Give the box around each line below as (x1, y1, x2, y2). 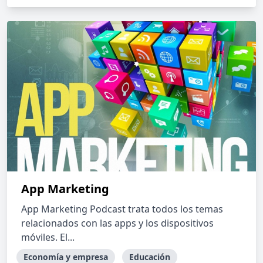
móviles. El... (21, 231, 75, 244)
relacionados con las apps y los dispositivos (21, 217, 214, 230)
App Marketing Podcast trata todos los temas (21, 203, 223, 215)
